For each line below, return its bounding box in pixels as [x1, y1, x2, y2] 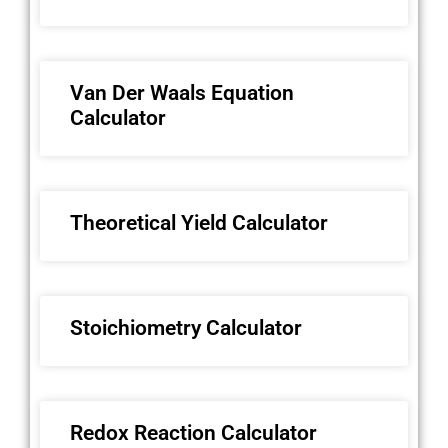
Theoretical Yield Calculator [70, 210, 328, 235]
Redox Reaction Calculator [70, 420, 317, 445]
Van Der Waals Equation [70, 80, 294, 105]
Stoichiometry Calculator [70, 315, 302, 340]
